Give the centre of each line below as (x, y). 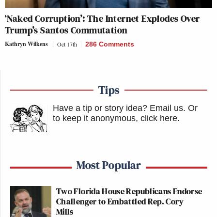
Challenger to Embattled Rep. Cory (120, 201)
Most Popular (109, 165)
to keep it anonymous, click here (115, 118)
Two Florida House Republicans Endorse (129, 191)
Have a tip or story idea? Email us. (119, 108)
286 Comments (110, 44)
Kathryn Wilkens (26, 44)
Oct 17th (67, 44)
